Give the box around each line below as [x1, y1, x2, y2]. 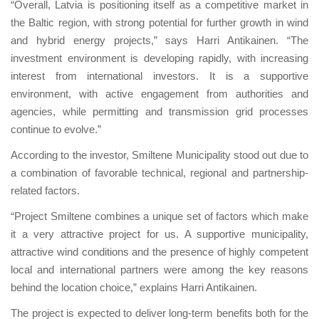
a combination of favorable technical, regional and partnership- [11, 167, 308, 179]
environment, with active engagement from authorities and [11, 88, 308, 100]
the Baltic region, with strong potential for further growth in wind [11, 17, 308, 28]
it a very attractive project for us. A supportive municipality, [11, 229, 308, 240]
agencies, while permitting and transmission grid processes [11, 106, 308, 117]
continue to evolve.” [11, 124, 101, 135]
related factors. [11, 185, 80, 197]
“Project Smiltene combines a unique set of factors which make [11, 211, 308, 222]
